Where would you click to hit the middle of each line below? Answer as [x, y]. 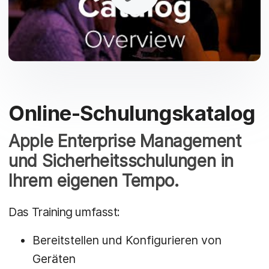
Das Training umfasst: [64, 212]
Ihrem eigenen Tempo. [94, 181]
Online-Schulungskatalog [132, 113]
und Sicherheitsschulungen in [121, 161]
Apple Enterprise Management [125, 141]
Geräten [54, 258]
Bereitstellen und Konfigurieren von [127, 240]
